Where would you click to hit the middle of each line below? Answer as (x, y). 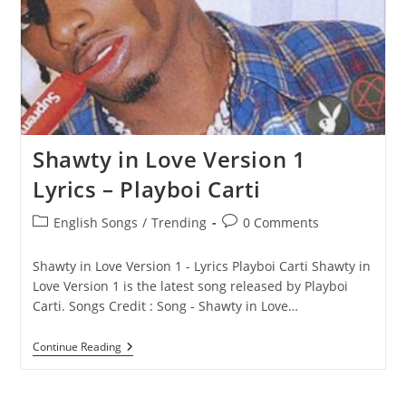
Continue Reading (77, 347)
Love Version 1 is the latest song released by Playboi (190, 286)
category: (59, 241)
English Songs (95, 222)
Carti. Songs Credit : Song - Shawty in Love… (165, 306)
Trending (179, 222)
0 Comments (280, 222)
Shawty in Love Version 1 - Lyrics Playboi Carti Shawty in (201, 266)
